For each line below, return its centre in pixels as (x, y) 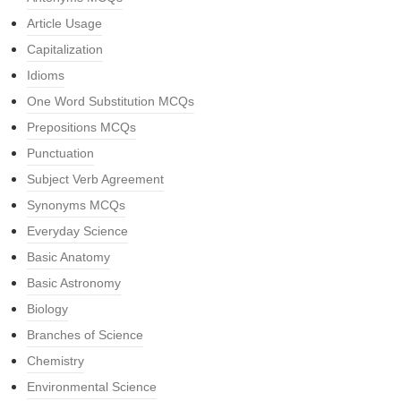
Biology (47, 309)
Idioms (46, 75)
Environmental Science (92, 387)
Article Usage (64, 23)
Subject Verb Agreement (95, 179)
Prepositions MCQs (81, 127)
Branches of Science (85, 335)
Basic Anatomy (68, 257)
